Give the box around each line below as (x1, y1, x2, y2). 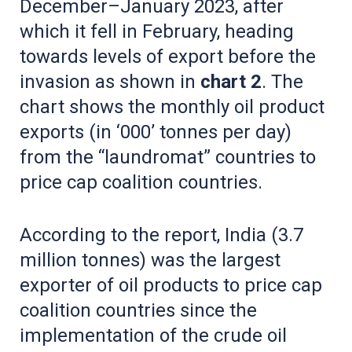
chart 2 (200, 70, 262, 93)
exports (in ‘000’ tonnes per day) (20, 120, 291, 143)
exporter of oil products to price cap (20, 273, 322, 296)
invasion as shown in (20, 70, 200, 93)
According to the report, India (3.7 (20, 223, 303, 246)
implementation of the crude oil (20, 324, 287, 346)
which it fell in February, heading (20, 20, 294, 42)
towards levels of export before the (20, 45, 316, 68)
